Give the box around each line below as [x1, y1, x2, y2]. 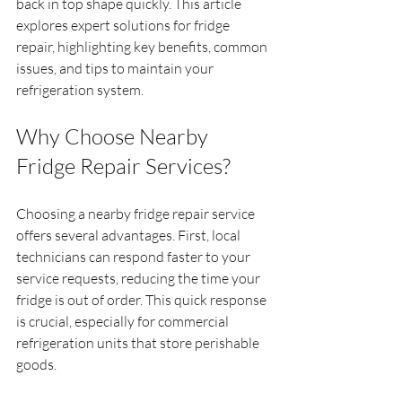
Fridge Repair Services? [16, 153, 231, 179]
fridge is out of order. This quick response [16, 291, 269, 309]
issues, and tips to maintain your [16, 59, 216, 77]
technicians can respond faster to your [16, 248, 253, 266]
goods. [16, 355, 57, 373]
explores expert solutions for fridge [16, 16, 232, 34]
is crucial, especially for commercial [16, 312, 232, 330]
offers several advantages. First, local [16, 226, 243, 244]
